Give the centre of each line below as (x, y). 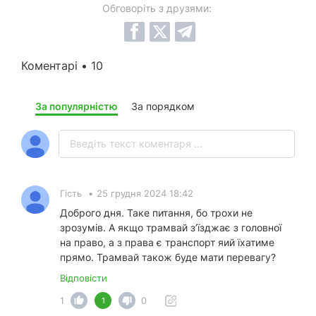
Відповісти (84, 278)
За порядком (163, 107)
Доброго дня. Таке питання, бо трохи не (156, 213)
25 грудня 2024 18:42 (145, 194)
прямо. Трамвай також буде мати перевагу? (168, 257)
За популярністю (77, 107)
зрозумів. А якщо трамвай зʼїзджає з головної (171, 228)
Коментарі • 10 (62, 66)
